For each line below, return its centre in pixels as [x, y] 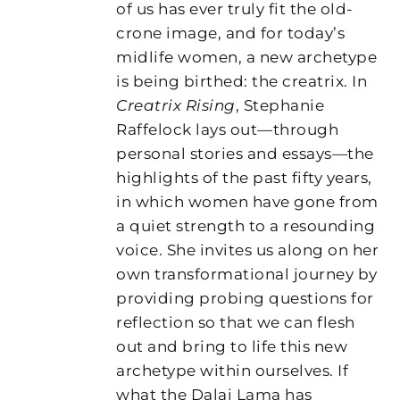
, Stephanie [280, 105]
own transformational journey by [247, 274]
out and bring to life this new [232, 346]
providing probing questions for [245, 298]
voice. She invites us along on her [248, 250]
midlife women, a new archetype [247, 57]
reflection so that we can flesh [236, 322]
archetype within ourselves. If [233, 370]
